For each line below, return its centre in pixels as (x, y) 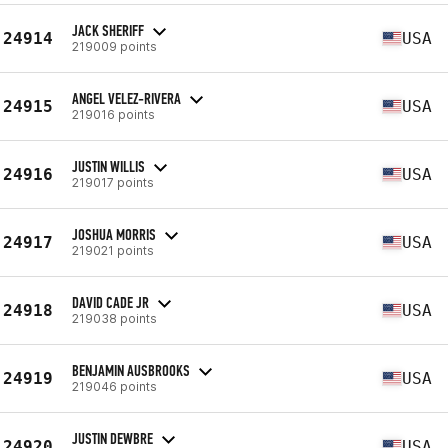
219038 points (114, 318)
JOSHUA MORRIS (114, 234)
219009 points (114, 46)
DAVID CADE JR (110, 302)
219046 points (114, 386)
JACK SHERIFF (108, 30)
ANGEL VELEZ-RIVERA (126, 98)
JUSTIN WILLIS (108, 166)
